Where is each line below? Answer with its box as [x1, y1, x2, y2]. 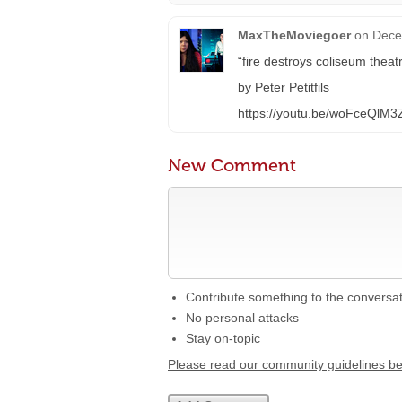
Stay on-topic [186, 331, 260, 345]
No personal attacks [186, 310, 299, 325]
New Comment [168, 154, 296, 176]
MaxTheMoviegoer [238, 28, 351, 42]
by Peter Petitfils [238, 80, 329, 94]
